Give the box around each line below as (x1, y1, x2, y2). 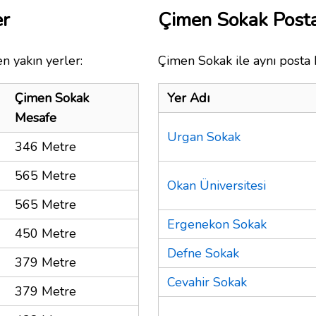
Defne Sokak (167, 244, 239, 262)
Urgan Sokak (167, 128, 241, 145)
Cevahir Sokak (167, 273, 247, 291)
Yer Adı (167, 89, 209, 107)
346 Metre (15, 138, 76, 155)
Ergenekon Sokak (167, 215, 267, 233)
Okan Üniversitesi (167, 176, 266, 194)
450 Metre (15, 224, 76, 242)
